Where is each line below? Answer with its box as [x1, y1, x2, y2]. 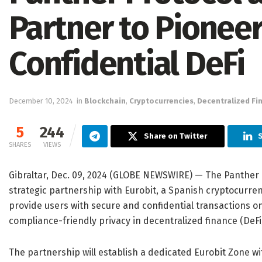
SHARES [9, 141, 31, 149]
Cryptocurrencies [129, 96, 194, 106]
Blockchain [84, 96, 126, 106]
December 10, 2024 [9, 96, 73, 106]
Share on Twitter [144, 132, 208, 141]
